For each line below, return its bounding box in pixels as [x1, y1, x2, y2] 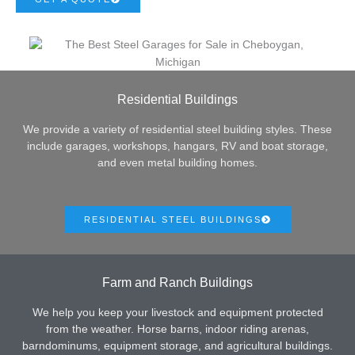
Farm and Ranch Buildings [102, 275, 253, 290]
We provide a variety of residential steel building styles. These [23, 123, 332, 136]
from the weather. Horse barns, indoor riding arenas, [46, 323, 309, 336]
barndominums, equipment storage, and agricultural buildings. [22, 340, 333, 353]
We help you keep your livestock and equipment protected [32, 307, 323, 319]
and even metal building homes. [97, 156, 258, 169]
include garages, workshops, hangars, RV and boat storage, [27, 139, 328, 152]
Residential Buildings [117, 91, 238, 106]
